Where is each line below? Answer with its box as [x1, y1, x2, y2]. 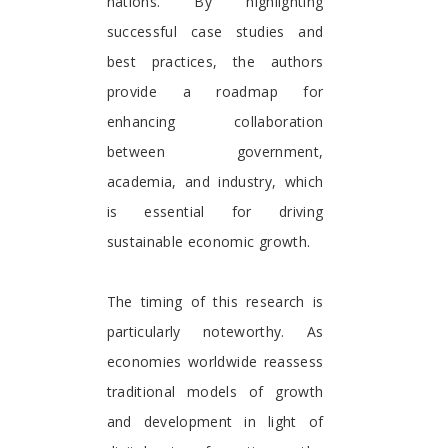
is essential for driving [106, 201, 324, 221]
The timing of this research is [106, 291, 324, 311]
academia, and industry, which [106, 171, 324, 191]
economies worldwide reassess [106, 351, 324, 371]
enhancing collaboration [106, 111, 324, 131]
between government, [106, 141, 324, 161]
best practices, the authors [106, 51, 324, 71]
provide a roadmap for [106, 81, 324, 101]
